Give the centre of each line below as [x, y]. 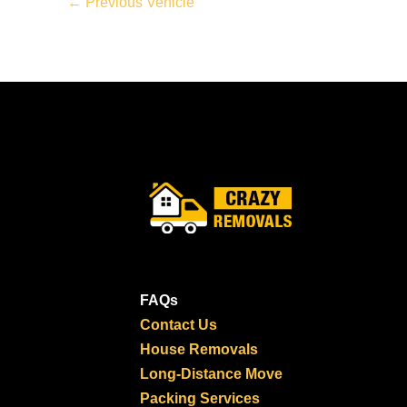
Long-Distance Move [212, 374]
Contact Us [179, 325]
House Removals [199, 350]
